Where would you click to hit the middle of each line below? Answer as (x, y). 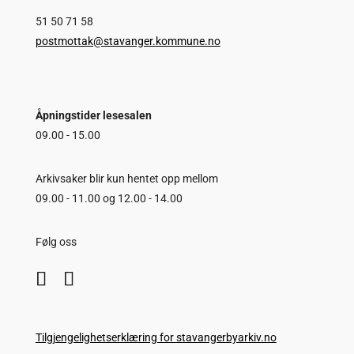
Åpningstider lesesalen (93, 116)
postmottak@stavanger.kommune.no (128, 41)
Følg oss (56, 242)
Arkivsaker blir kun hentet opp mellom (126, 179)
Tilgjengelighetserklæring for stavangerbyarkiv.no (156, 338)
